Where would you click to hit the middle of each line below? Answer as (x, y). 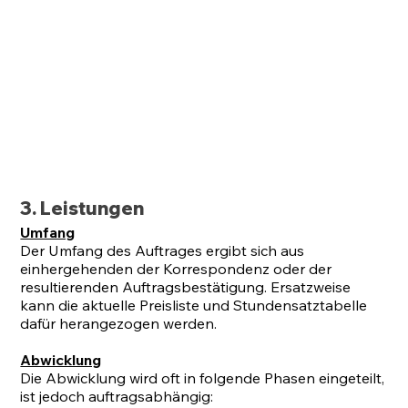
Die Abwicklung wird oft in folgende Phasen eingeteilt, (203, 378)
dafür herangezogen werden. (119, 324)
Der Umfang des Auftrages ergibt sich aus (163, 251)
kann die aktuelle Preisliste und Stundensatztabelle (194, 306)
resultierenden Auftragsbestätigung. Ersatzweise (186, 287)
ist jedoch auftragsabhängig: (117, 397)
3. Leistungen (82, 209)
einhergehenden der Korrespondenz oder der (176, 269)
